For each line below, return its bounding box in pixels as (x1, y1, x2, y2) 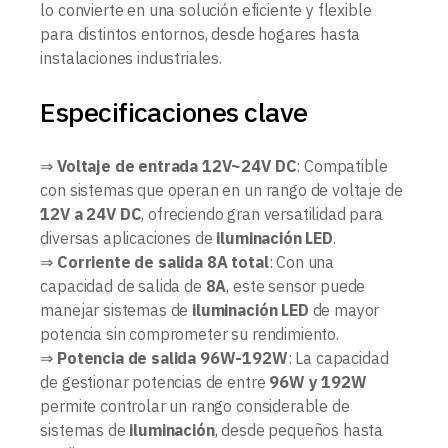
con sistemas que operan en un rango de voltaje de (40, 179, 403, 200)
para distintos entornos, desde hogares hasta (40, 23, 361, 44)
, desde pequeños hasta (214, 419, 384, 440)
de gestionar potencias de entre (40, 371, 270, 392)
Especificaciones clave (40, 93, 308, 129)
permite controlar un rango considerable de (40, 395, 350, 416)
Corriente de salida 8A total (57, 251, 269, 272)
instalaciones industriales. (40, 47, 222, 68)
